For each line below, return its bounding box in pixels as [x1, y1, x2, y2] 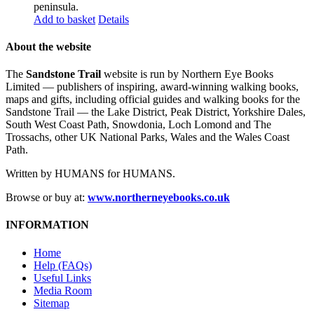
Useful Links [34, 271, 91, 284]
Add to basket [34, 13, 95, 25]
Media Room [34, 284, 92, 296]
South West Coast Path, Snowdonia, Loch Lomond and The [6, 118, 271, 131]
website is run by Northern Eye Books [101, 68, 273, 81]
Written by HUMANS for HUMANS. [6, 168, 175, 180]
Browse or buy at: [6, 191, 88, 204]
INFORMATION [6, 219, 89, 231]
